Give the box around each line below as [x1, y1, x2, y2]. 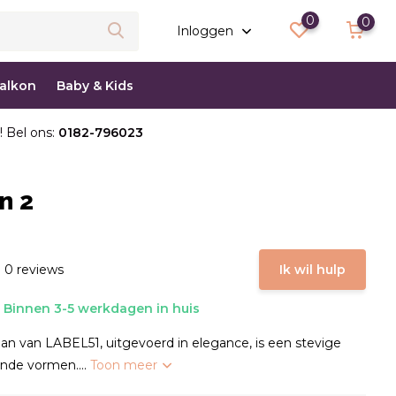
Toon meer [90, 357, 162, 373]
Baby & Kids [56, 77, 133, 94]
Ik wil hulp [279, 262, 346, 278]
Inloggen [177, 23, 238, 39]
